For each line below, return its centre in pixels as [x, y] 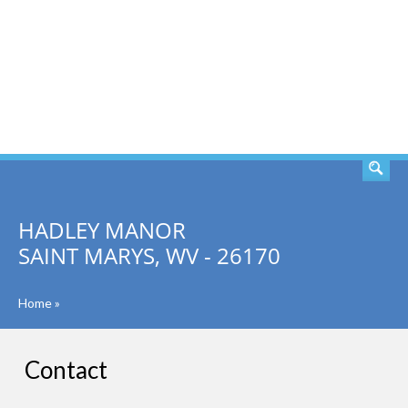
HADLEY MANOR [102, 230]
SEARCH [335, 77]
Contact [66, 370]
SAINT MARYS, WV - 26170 [149, 255]
